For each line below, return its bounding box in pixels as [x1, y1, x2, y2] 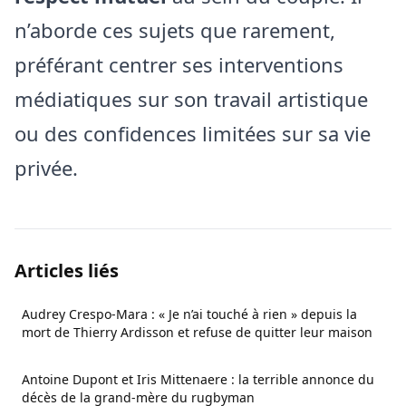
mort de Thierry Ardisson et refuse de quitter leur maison [22, 324, 372, 341]
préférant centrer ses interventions [14, 51, 343, 78]
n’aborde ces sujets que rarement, [14, 16, 335, 43]
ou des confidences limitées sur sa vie [14, 120, 371, 147]
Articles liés [14, 258, 119, 283]
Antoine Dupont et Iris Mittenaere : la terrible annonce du [22, 371, 374, 388]
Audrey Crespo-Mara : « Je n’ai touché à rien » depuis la [22, 305, 357, 323]
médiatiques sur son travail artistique [14, 85, 368, 112]
